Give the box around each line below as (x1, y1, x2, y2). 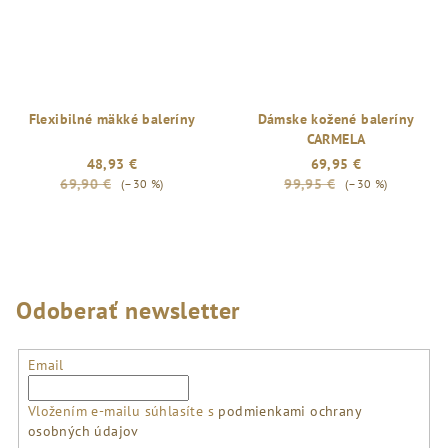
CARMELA (306, 130, 366, 148)
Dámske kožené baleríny (257, 110, 415, 128)
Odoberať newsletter (16, 295, 241, 326)
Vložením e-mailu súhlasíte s (27, 401, 219, 420)
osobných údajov (27, 421, 139, 440)
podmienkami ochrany (218, 401, 362, 420)
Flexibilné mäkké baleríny (28, 110, 196, 128)
